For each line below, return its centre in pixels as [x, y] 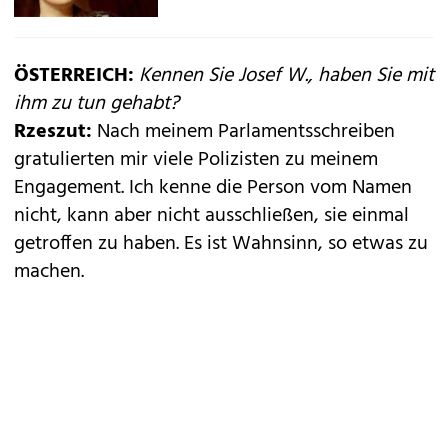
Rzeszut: [55, 132]
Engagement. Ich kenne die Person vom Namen [213, 188]
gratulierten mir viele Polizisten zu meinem [196, 160]
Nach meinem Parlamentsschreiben [246, 132]
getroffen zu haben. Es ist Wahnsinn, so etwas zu [221, 244]
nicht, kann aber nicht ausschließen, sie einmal [211, 216]
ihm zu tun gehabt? [96, 104]
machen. [49, 272]
